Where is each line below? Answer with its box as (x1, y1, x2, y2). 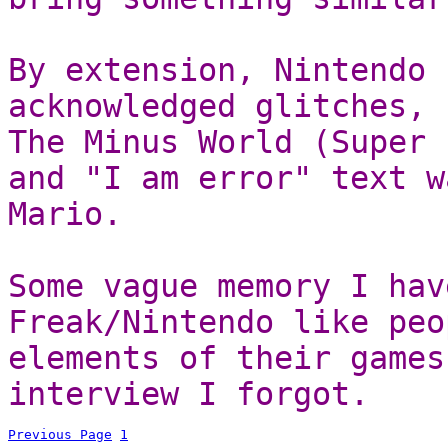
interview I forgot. (8, 375, 369, 412)
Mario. (8, 195, 122, 232)
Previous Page (8, 426, 112, 442)
